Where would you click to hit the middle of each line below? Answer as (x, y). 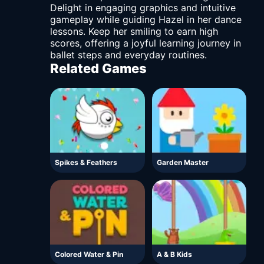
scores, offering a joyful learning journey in (146, 43)
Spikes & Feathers (86, 163)
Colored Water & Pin (89, 255)
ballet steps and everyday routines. (128, 55)
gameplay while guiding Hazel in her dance (146, 20)
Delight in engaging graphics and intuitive (143, 8)
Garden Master (182, 163)
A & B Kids (174, 255)
